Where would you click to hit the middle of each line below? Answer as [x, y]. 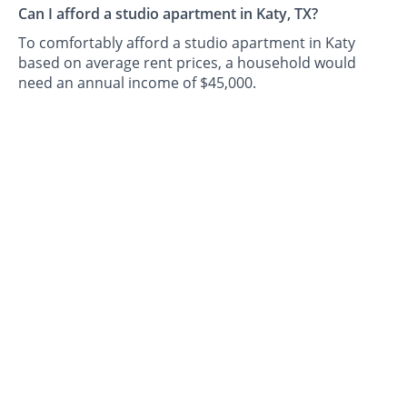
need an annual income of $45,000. [138, 82]
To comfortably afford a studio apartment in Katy [187, 42]
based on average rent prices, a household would [188, 62]
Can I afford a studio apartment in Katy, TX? [169, 13]
